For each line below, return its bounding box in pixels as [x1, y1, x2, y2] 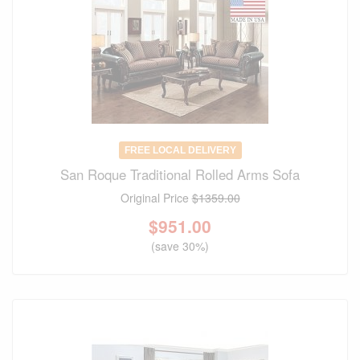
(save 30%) [151, 238, 209, 255]
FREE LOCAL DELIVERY [124, 145, 236, 157]
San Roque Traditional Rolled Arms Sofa [60, 165, 300, 185]
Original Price [120, 190, 192, 207]
